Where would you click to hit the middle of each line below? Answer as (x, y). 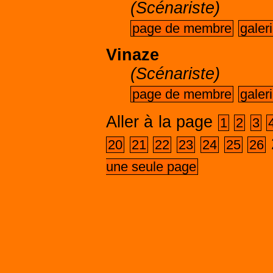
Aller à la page (160, 122)
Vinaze (133, 55)
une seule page (151, 167)
